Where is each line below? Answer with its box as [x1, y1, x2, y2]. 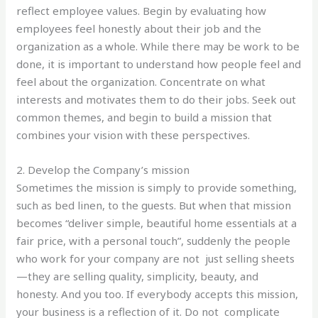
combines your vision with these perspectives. [16, 127, 251, 142]
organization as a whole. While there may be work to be [16, 38, 300, 53]
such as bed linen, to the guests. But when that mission [16, 197, 292, 212]
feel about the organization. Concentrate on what [16, 74, 266, 89]
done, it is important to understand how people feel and [16, 56, 302, 71]
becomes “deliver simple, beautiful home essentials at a [16, 215, 297, 230]
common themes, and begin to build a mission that [16, 109, 273, 124]
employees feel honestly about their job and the [16, 21, 262, 35]
